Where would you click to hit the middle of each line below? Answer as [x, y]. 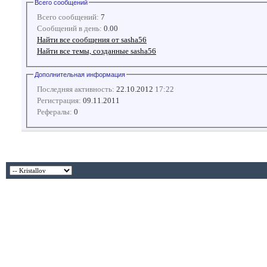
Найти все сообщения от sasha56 [92, 39]
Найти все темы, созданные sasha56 [97, 51]
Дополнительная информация [80, 74]
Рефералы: [55, 111]
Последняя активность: [76, 89]
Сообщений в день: [69, 28]
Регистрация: [59, 100]
